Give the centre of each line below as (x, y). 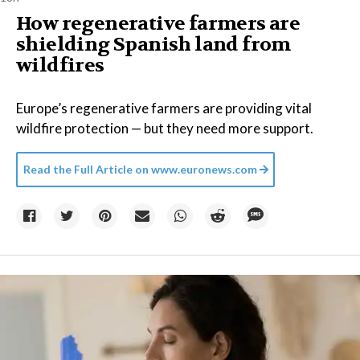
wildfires (60, 65)
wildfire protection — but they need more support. (165, 128)
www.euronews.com (204, 169)
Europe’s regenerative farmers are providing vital (164, 108)
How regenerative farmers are (158, 24)
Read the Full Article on (86, 169)
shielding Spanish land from (153, 45)
